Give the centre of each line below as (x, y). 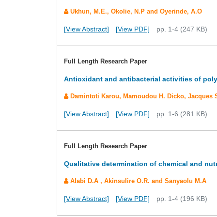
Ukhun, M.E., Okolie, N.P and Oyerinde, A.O (135, 11)
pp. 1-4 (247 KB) (182, 29)
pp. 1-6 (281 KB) (182, 114)
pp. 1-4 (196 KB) (182, 199)
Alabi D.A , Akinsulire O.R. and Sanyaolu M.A (137, 181)
